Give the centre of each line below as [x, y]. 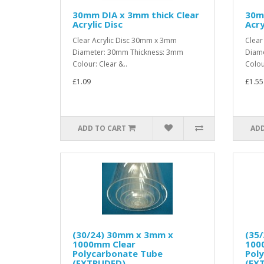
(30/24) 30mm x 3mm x [123, 235]
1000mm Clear [104, 244]
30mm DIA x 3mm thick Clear [136, 15]
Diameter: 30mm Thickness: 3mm [128, 52]
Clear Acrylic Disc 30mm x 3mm [126, 40]
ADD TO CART [102, 128]
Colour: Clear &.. [100, 64]
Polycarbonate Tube [118, 253]
